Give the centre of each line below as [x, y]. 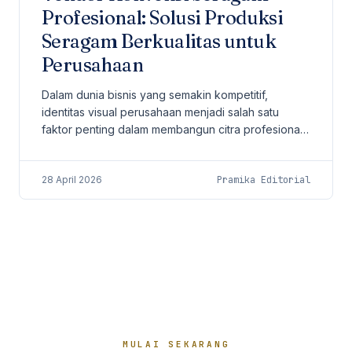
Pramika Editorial [264, 180]
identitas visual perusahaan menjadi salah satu [160, 112]
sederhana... [73, 164]
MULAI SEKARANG [176, 344]
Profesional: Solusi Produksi [163, 18]
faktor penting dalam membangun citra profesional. [173, 129]
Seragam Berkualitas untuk [159, 41]
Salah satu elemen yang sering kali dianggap [158, 147]
